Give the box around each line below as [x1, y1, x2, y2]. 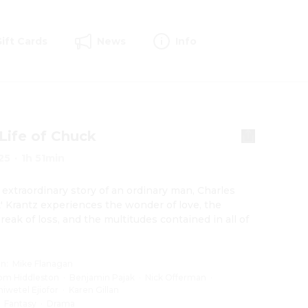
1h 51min [21, 151, 65, 164]
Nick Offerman [145, 272, 207, 283]
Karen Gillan [69, 285, 120, 295]
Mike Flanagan [12, 258, 74, 269]
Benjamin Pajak [69, 272, 135, 283]
